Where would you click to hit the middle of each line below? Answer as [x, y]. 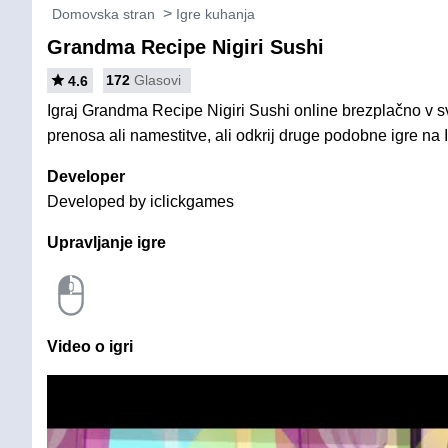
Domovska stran [103, 14]
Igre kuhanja [215, 14]
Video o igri [90, 346]
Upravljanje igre [106, 242]
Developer [86, 176]
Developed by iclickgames [140, 201]
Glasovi [157, 80]
